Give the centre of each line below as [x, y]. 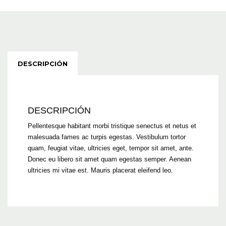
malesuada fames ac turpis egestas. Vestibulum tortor [107, 137]
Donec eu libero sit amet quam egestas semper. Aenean [109, 159]
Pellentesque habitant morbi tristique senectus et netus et [112, 126]
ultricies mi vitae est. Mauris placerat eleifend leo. [100, 170]
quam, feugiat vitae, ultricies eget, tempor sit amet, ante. [111, 148]
